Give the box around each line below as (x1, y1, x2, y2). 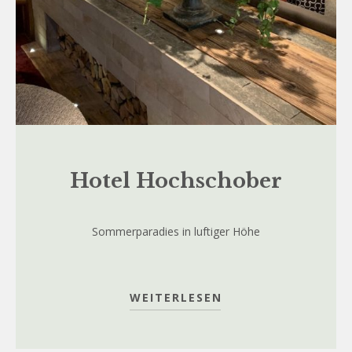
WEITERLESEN (130, 289, 222, 305)
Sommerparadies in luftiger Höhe (92, 223, 260, 239)
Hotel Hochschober (70, 167, 282, 193)
